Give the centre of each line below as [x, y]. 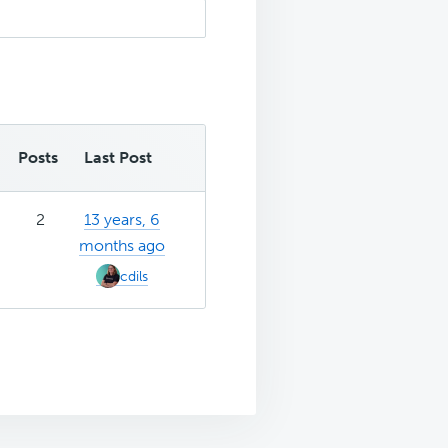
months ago [121, 245]
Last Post [117, 157]
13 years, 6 [121, 219]
